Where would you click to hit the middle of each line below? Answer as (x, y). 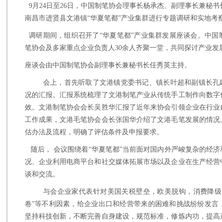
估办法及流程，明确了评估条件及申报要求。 (94, 132)
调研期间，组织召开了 (64, 35)
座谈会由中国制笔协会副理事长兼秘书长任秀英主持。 (108, 65)
